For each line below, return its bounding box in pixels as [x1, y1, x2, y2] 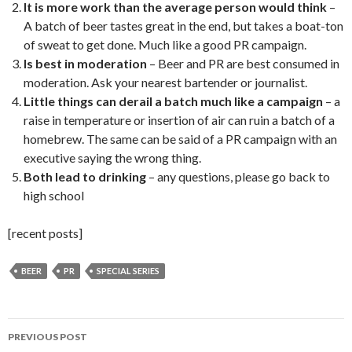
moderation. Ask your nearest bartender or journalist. [24, 75, 307, 90]
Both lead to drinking [24, 169, 146, 184]
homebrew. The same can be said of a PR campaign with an [24, 131, 337, 146]
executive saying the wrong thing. [24, 150, 201, 165]
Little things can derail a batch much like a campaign [24, 93, 323, 108]
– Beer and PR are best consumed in [147, 56, 339, 71]
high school [24, 188, 84, 203]
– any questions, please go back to [146, 169, 330, 184]
